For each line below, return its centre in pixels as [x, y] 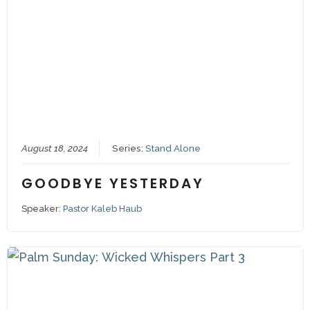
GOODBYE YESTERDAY [113, 184]
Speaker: [43, 209]
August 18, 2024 [55, 148]
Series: [129, 148]
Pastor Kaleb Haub [103, 209]
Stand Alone [173, 148]
